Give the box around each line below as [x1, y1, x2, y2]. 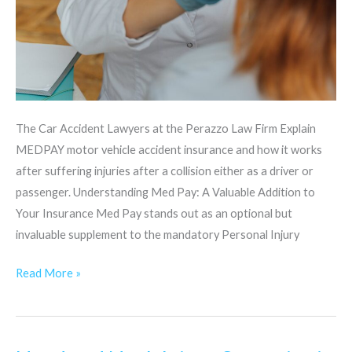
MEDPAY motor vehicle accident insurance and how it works [16, 143, 322, 157]
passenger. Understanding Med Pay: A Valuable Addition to [16, 185, 315, 200]
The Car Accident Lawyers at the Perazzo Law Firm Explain [16, 122, 316, 136]
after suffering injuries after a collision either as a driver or [16, 164, 313, 178]
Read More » [16, 266, 81, 280]
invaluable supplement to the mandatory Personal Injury [16, 228, 299, 242]
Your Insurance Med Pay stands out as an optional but [16, 207, 292, 221]
